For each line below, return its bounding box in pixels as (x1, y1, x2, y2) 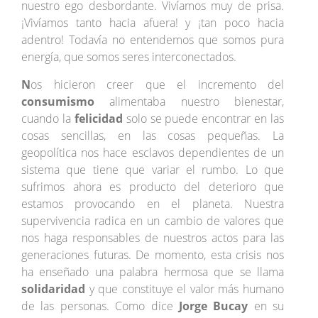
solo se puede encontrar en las (122, 111, 285, 127)
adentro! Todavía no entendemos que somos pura (21, 32, 285, 48)
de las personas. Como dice (21, 298, 173, 314)
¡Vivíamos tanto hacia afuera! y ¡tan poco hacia (21, 15, 285, 31)
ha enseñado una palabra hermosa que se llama (21, 264, 285, 280)
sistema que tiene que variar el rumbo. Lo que (21, 162, 285, 178)
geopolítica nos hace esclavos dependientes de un (21, 145, 285, 161)
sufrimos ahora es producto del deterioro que (21, 179, 285, 195)
